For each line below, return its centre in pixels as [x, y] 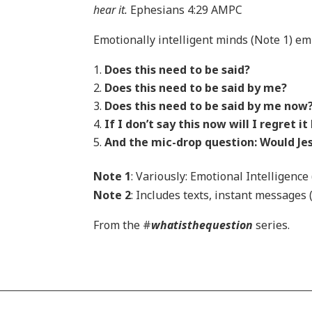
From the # [123, 225]
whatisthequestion [202, 225]
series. [272, 225]
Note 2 [112, 195]
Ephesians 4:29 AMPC [187, 9]
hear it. [112, 9]
